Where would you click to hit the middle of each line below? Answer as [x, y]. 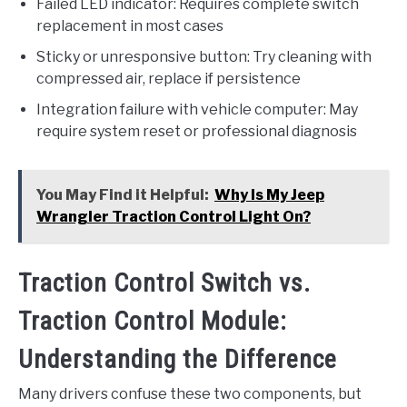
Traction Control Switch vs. [164, 283]
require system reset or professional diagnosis [197, 132]
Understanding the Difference [178, 359]
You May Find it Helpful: [123, 195]
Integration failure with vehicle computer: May [197, 110]
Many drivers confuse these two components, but [190, 393]
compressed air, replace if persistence [169, 79]
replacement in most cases [130, 26]
